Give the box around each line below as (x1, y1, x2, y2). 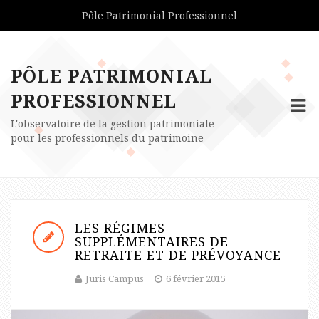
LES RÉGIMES (75, 219, 165, 236)
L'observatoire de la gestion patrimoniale (11, 117, 214, 130)
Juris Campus (85, 272, 144, 285)
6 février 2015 (166, 272, 226, 285)
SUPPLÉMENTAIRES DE (75, 233, 229, 250)
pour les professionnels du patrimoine (11, 131, 204, 145)
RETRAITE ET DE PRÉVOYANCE (75, 246, 281, 263)
